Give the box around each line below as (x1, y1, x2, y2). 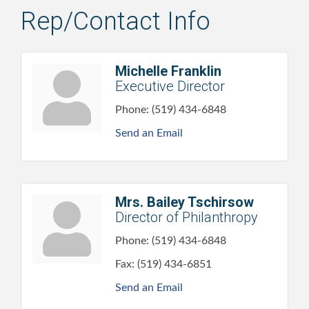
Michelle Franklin (115, 62, 221, 79)
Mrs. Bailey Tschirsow (115, 193, 254, 210)
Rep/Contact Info (21, 6, 210, 36)
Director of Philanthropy (115, 208, 258, 226)
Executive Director (115, 77, 225, 94)
